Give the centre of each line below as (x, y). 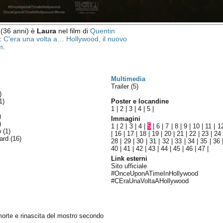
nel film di (73, 31)
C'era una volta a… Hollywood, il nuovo (65, 39)
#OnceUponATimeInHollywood (155, 173)
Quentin (102, 31)
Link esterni (129, 159)
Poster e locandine (140, 101)
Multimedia (128, 79)
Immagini (126, 119)
